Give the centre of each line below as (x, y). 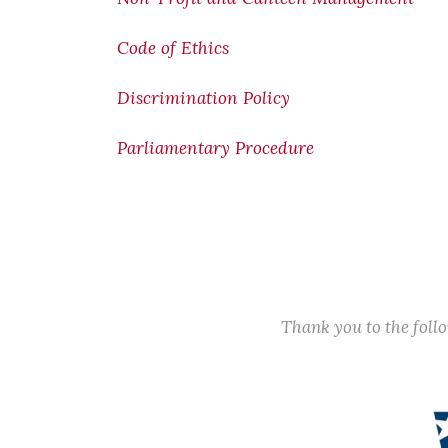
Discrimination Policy (203, 98)
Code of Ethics (173, 48)
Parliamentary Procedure (215, 148)
